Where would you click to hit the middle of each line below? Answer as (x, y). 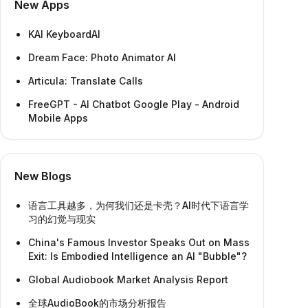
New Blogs (43, 176)
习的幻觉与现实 (62, 219)
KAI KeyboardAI (64, 34)
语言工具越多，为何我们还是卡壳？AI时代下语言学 (139, 205)
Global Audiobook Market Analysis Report (128, 279)
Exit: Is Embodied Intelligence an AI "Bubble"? (137, 256)
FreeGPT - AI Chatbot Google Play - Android (134, 104)
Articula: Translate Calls (86, 81)
